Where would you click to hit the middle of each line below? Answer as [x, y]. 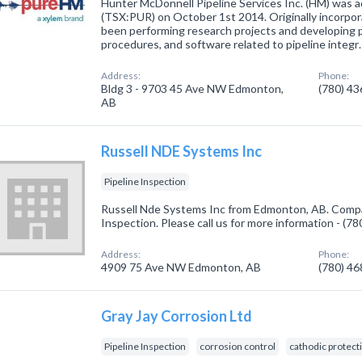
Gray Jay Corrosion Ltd [177, 316]
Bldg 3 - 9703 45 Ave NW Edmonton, [193, 88]
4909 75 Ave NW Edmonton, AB [181, 267]
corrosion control [238, 346]
